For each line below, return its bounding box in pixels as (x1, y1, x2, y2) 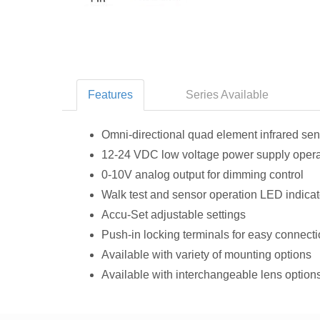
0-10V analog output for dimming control (101, 169, 304, 181)
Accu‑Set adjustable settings (101, 209, 246, 221)
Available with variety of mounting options (101, 249, 311, 261)
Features (88, 89, 133, 101)
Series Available (186, 89, 269, 101)
